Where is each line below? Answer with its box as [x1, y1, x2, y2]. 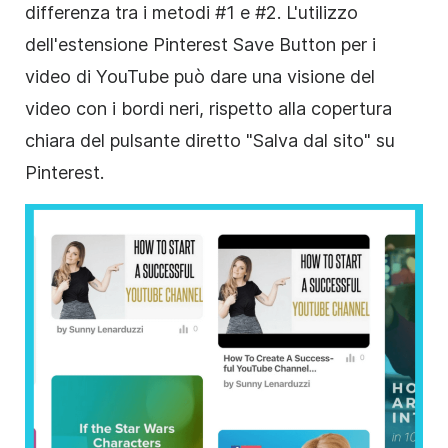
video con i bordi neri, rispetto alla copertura [25, 97, 392, 119]
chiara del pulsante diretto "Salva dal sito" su [25, 129, 395, 151]
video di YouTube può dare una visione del [25, 65, 375, 87]
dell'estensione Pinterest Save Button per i [25, 33, 376, 55]
